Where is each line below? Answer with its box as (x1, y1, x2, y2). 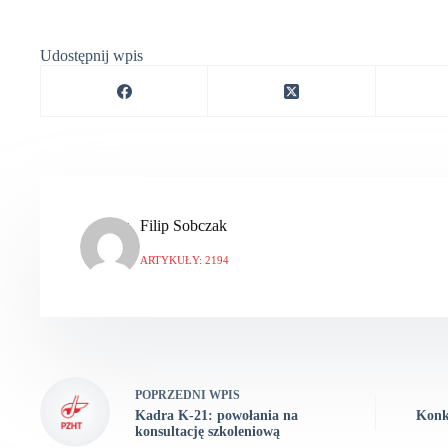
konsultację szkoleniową (135, 423, 280, 439)
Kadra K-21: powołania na (135, 407, 298, 423)
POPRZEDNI (135, 387, 209, 402)
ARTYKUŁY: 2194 (140, 254, 229, 267)
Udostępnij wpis (40, 47, 143, 65)
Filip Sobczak (140, 217, 227, 235)
